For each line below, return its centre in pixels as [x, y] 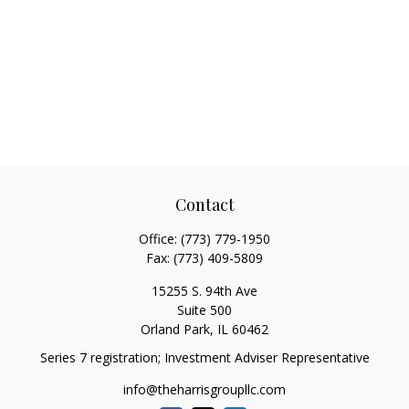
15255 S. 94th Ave [204, 291]
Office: [160, 239]
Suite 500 [204, 310]
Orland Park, [177, 329]
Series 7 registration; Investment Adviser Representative [204, 357]
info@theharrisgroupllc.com [204, 389]
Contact [204, 204]
